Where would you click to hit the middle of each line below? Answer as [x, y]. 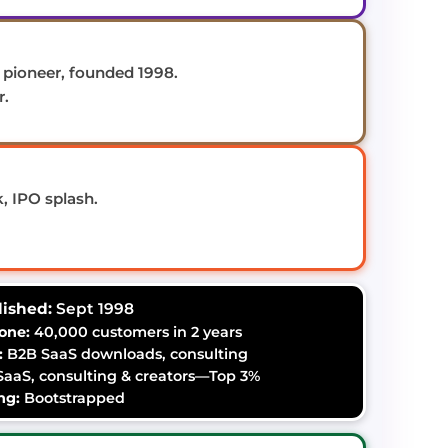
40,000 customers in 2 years [135, 331]
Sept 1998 [92, 308]
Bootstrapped [72, 397]
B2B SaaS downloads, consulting [125, 353]
